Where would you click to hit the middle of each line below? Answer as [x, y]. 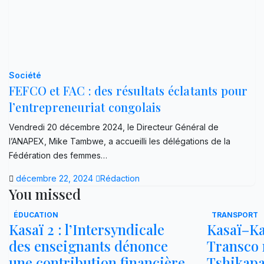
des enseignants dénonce [88, 245]
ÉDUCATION [36, 214]
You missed [45, 194]
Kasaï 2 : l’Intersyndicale [87, 229]
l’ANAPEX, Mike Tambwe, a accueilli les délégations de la [120, 141]
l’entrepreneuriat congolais [85, 107]
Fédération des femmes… [58, 155]
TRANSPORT [235, 214]
